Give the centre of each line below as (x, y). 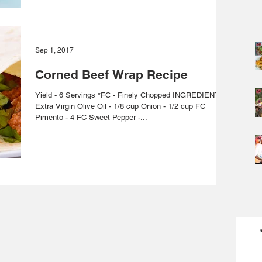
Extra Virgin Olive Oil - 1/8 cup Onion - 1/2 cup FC (88, 106)
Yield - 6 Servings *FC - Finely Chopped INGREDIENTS (130, 95)
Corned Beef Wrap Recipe (111, 74)
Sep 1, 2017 (54, 50)
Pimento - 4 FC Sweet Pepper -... (118, 117)
